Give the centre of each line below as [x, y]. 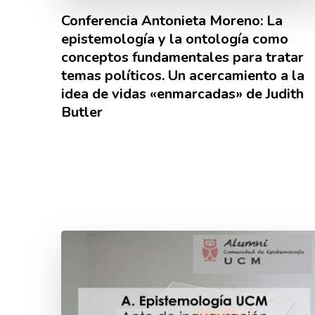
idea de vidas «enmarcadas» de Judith [182, 94]
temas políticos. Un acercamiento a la [183, 75]
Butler [82, 112]
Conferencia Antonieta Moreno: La [172, 20]
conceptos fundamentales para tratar [182, 57]
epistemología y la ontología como [175, 39]
